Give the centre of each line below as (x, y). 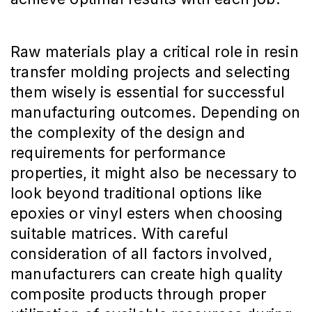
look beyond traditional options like (136, 193)
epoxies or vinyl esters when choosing (147, 213)
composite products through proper (138, 294)
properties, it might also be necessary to (154, 173)
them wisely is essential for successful (148, 92)
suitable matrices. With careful (120, 234)
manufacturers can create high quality (147, 274)
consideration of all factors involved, (141, 254)
